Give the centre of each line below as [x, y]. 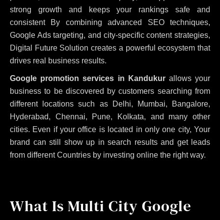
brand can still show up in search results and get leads [110, 142]
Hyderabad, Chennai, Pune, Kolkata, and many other [110, 116]
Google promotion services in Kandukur [88, 78]
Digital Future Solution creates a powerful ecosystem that [110, 48]
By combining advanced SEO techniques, [131, 22]
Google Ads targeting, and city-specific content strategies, [110, 35]
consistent [30, 22]
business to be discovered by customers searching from [110, 91]
